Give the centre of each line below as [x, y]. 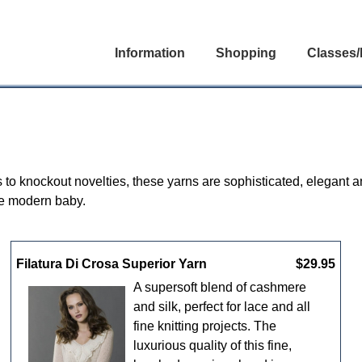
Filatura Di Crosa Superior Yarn [112, 263]
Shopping [246, 53]
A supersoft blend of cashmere [220, 287]
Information [150, 53]
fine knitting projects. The [205, 326]
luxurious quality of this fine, [213, 345]
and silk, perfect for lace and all [222, 306]
